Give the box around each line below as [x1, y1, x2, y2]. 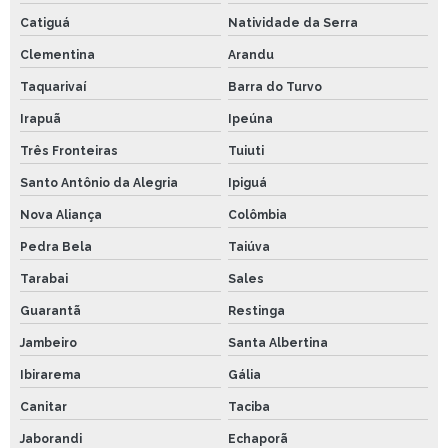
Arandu [227, 47, 274, 62]
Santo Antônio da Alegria [20, 175, 178, 190]
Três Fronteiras [20, 143, 118, 158]
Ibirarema [20, 367, 81, 382]
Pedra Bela [20, 239, 92, 254]
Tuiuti [227, 143, 264, 158]
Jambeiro [20, 335, 77, 350]
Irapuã [20, 111, 61, 126]
